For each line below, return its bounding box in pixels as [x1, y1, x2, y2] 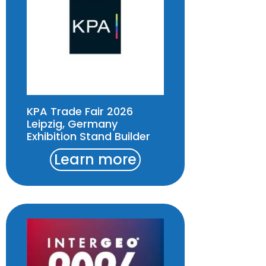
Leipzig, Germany [27, 116, 118, 132]
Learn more [54, 150, 137, 170]
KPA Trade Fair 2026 [27, 104, 133, 119]
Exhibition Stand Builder [27, 129, 150, 144]
